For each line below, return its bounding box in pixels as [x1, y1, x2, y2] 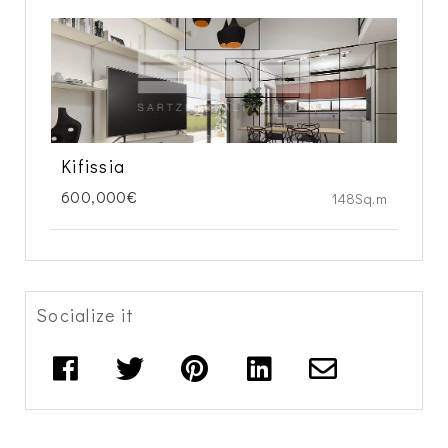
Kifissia [61, 154, 125, 178]
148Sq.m [332, 189, 387, 208]
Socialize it [36, 303, 134, 327]
